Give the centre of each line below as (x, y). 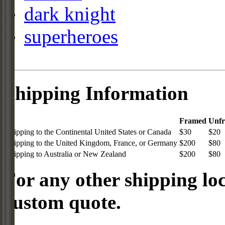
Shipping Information (96, 93)
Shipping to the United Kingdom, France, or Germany (91, 143)
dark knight (70, 14)
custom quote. (63, 202)
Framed (193, 121)
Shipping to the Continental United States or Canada (88, 132)
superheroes (71, 37)
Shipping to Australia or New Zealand (66, 154)
